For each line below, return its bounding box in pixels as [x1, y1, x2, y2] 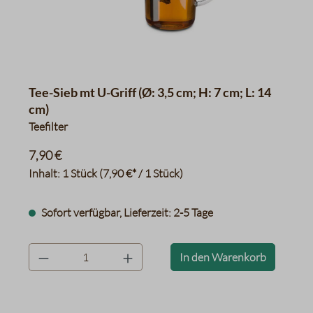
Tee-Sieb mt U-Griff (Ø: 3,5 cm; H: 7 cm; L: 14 [29, 85, 271, 100]
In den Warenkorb [180, 250, 266, 264]
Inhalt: [29, 166, 62, 180]
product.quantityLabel [28, 244, 136, 258]
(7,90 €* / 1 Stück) [99, 166, 183, 180]
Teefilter [29, 119, 68, 133]
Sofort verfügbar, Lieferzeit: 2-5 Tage [39, 205, 213, 219]
